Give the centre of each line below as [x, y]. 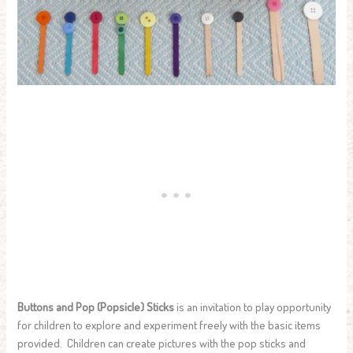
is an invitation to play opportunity [253, 306]
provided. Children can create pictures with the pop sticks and [162, 342]
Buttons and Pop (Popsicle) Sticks [96, 306]
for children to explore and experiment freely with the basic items [169, 324]
